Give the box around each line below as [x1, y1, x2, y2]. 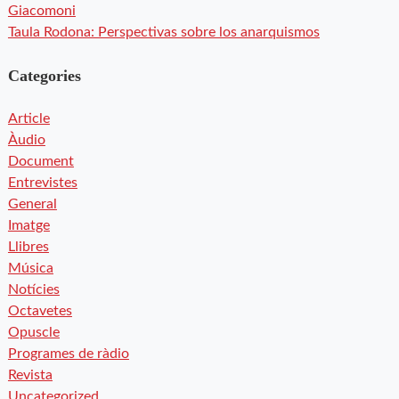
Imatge [7, 218, 50, 233]
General [7, 197, 57, 212]
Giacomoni [7, 4, 76, 19]
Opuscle [7, 325, 60, 340]
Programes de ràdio [7, 346, 129, 362]
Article [7, 111, 50, 126]
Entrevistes [7, 175, 77, 191]
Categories [7, 66, 81, 85]
